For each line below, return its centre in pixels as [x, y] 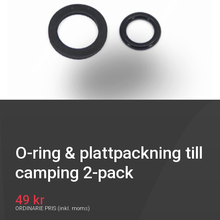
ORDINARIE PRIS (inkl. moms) [53, 208]
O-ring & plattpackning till [109, 153]
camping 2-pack [74, 172]
